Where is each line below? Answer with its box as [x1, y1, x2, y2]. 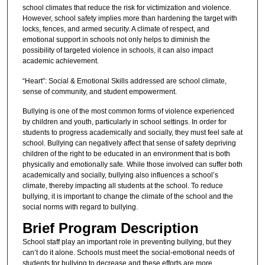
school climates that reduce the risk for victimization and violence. [22, 4, 231, 12]
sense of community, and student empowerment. [22, 87, 177, 96]
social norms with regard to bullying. [22, 203, 138, 212]
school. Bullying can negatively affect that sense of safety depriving [22, 139, 236, 148]
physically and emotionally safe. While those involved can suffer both [22, 160, 243, 169]
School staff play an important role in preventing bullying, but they [22, 237, 231, 246]
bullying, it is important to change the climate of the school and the [22, 192, 233, 201]
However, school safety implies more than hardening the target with [22, 14, 237, 23]
